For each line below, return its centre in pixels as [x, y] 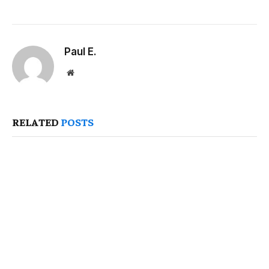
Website [87, 72]
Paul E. [80, 52]
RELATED [36, 122]
